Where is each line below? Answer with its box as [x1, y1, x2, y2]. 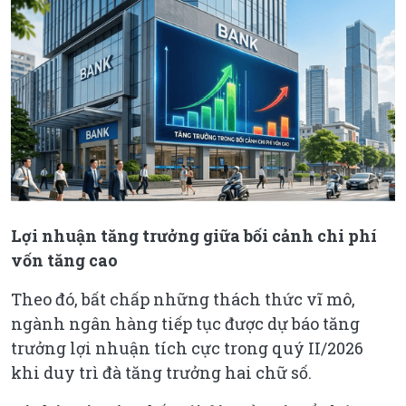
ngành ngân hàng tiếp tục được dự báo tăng [11, 312, 360, 334]
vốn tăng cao [11, 248, 118, 271]
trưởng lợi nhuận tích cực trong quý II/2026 [11, 336, 363, 359]
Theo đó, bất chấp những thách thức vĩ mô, [11, 287, 355, 310]
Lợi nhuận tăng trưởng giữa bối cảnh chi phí [11, 224, 377, 246]
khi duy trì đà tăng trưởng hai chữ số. [11, 361, 312, 383]
